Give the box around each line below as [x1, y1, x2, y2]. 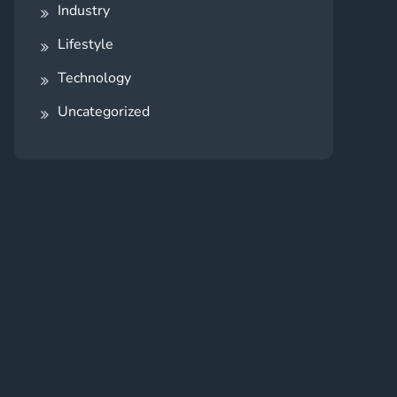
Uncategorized [58, 101, 150, 121]
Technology [58, 67, 131, 88]
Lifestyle [58, 34, 113, 54]
